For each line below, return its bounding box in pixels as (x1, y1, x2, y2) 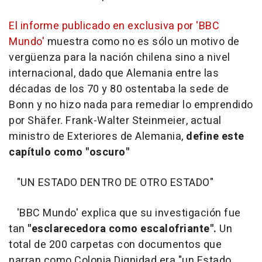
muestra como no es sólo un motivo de (47, 34, 240, 50)
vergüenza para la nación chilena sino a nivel (9, 50, 230, 65)
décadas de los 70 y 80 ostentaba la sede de (9, 81, 229, 97)
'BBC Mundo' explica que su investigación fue (9, 205, 241, 221)
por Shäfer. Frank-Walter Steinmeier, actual (9, 113, 222, 129)
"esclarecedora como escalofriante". (25, 221, 217, 237)
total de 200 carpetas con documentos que (9, 237, 222, 253)
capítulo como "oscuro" (9, 144, 129, 160)
